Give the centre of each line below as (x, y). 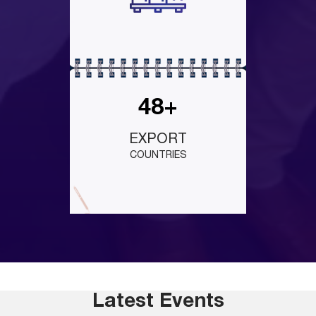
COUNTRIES (158, 155)
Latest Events (158, 303)
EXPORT (158, 139)
